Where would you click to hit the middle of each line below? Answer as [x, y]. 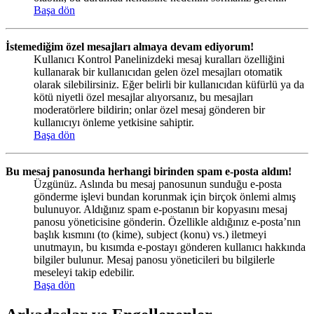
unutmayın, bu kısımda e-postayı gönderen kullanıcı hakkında [170, 247]
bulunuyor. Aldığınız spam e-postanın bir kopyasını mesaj [161, 210]
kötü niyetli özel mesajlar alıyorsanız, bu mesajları [143, 97]
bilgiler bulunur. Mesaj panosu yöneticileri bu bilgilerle [154, 260]
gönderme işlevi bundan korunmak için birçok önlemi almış [165, 197]
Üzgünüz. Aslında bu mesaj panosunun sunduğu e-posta [158, 184]
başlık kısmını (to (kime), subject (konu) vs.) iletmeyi [150, 235]
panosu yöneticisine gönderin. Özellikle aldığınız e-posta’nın [167, 222]
